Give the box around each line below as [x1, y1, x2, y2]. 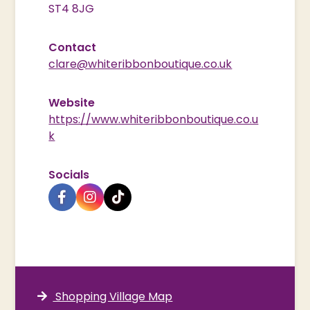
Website [48, 94, 95, 111]
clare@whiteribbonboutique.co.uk [48, 55, 232, 72]
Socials [48, 166, 90, 183]
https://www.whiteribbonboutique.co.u [48, 111, 259, 127]
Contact [48, 39, 97, 55]
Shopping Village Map [53, 288, 173, 304]
